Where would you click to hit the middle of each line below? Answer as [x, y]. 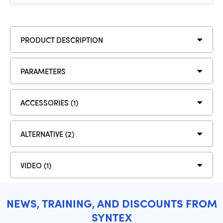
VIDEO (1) [36, 165]
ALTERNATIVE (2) [47, 134]
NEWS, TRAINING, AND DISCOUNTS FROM [111, 203]
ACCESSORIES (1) [49, 102]
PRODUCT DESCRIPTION [62, 40]
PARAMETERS [43, 71]
